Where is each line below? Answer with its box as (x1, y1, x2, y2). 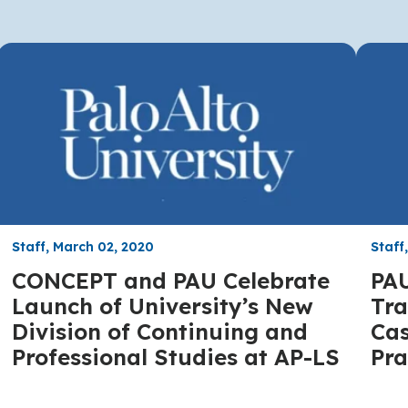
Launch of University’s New (12, 291, 314, 320)
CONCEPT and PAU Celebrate (12, 266, 331, 294)
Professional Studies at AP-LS (12, 342, 341, 371)
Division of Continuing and (12, 317, 309, 345)
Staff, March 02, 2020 (12, 238, 155, 255)
